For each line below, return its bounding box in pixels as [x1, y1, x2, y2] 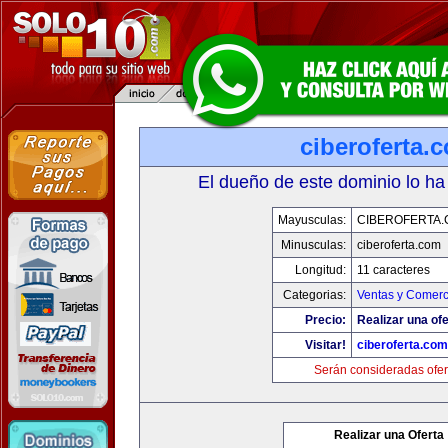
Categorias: [282, 288, 346, 302]
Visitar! [304, 338, 346, 352]
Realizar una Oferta [334, 428, 444, 442]
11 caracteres [356, 263, 430, 277]
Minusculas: [280, 238, 346, 252]
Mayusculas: [277, 213, 346, 227]
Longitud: [294, 263, 346, 277]
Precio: [304, 313, 346, 327]
